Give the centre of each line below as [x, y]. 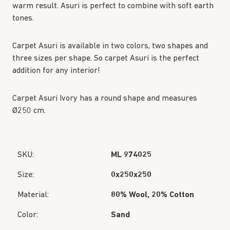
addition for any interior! [56, 71]
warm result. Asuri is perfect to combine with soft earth [113, 6]
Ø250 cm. [29, 111]
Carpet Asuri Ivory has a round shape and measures [105, 99]
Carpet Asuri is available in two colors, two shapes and [110, 46]
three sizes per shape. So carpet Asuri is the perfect [106, 59]
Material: [33, 195]
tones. [23, 18]
